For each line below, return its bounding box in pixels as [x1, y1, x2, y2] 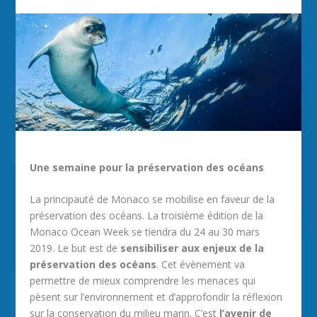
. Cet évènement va [156, 258, 246, 272]
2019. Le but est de [30, 241, 121, 255]
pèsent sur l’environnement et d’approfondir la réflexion [30, 290, 283, 304]
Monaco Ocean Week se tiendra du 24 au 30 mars [30, 225, 260, 239]
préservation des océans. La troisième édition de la [30, 209, 264, 223]
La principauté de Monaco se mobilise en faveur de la [30, 192, 275, 207]
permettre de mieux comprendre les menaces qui [30, 274, 256, 288]
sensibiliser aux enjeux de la [120, 241, 265, 255]
